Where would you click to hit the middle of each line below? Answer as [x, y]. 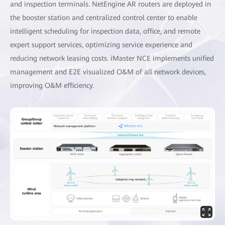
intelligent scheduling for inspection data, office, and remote [105, 31]
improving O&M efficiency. [52, 85]
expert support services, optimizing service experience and [101, 44]
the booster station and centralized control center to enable [104, 17]
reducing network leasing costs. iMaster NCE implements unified [112, 58]
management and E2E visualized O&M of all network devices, [108, 72]
